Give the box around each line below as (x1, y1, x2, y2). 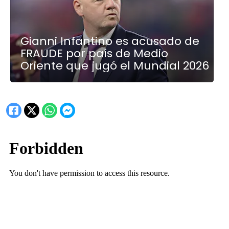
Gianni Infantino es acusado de (20, 33, 200, 49)
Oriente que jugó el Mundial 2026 (20, 57, 210, 74)
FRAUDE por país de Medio (20, 45, 169, 61)
